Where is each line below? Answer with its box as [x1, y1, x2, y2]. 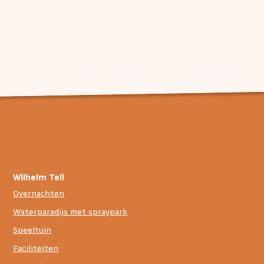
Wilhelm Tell [13, 173, 64, 183]
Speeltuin [13, 225, 51, 235]
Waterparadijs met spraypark [13, 207, 127, 217]
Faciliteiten [13, 243, 58, 253]
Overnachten [13, 189, 64, 199]
